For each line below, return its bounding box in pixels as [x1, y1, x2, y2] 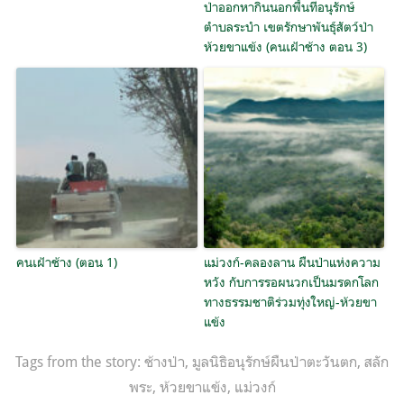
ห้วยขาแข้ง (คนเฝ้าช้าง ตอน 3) [203, 39, 367, 55]
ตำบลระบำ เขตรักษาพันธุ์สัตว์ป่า [203, 19, 373, 35]
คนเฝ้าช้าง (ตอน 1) [16, 254, 118, 271]
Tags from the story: [15, 352, 144, 371]
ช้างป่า [144, 352, 185, 371]
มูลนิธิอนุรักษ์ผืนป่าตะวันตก [192, 352, 357, 371]
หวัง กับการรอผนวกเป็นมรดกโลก [203, 274, 379, 290]
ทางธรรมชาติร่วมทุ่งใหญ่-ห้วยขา [203, 294, 377, 310]
